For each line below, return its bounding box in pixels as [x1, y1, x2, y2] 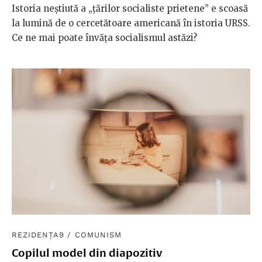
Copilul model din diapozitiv [12, 246, 162, 259]
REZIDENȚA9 [12, 230, 65, 239]
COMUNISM [74, 230, 122, 239]
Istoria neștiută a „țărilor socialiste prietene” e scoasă [12, 3, 248, 15]
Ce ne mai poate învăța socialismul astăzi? [12, 32, 197, 44]
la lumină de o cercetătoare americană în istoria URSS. [12, 18, 250, 29]
